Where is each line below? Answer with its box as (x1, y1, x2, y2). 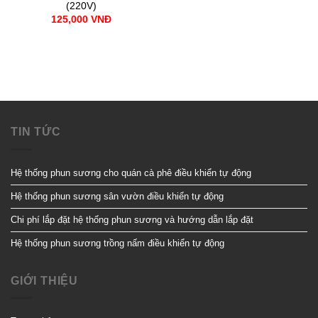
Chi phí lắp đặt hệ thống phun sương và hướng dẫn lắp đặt (11, 214, 253, 225)
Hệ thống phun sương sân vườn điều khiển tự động (11, 190, 224, 202)
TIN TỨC (11, 126, 61, 138)
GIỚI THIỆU (11, 274, 78, 287)
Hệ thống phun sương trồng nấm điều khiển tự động (11, 237, 224, 248)
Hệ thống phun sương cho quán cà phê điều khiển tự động (11, 167, 251, 178)
